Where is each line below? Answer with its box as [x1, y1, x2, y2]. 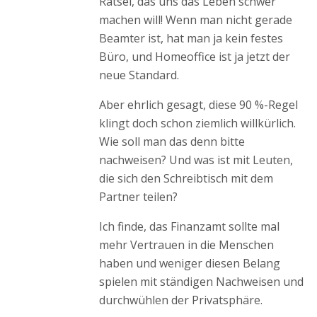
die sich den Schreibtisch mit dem [98, 171, 273, 187]
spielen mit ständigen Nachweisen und [98, 274, 304, 290]
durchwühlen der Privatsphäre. [98, 292, 263, 309]
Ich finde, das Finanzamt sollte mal [98, 219, 279, 235]
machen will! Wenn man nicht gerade [98, 12, 292, 28]
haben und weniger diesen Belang [98, 255, 280, 272]
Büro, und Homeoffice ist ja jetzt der [98, 49, 290, 65]
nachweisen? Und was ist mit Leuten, [98, 152, 293, 168]
